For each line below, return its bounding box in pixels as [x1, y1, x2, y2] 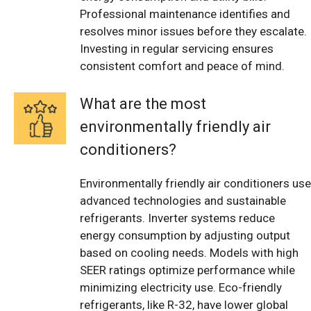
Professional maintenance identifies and [80, 6, 290, 21]
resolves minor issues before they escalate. [80, 24, 307, 38]
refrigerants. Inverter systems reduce [80, 211, 275, 226]
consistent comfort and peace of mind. [80, 58, 285, 73]
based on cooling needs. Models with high [80, 246, 299, 260]
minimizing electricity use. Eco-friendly [80, 280, 282, 295]
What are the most [80, 95, 206, 113]
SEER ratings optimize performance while [80, 263, 295, 278]
